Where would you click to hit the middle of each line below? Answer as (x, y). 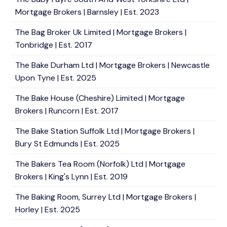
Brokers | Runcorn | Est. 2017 (67, 111)
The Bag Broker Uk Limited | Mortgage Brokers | (101, 32)
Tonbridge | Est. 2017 (54, 45)
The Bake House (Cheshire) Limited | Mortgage (100, 98)
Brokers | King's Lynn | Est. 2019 (71, 177)
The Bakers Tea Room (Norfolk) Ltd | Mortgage (100, 164)
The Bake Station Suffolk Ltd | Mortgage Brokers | (105, 131)
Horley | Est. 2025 (48, 210)
